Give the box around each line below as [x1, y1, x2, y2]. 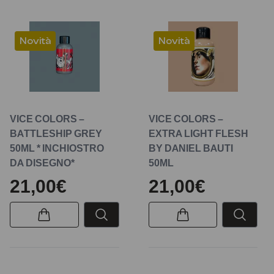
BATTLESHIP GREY [10, 127, 102, 139]
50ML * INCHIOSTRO [10, 141, 104, 154]
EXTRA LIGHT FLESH [148, 127, 248, 139]
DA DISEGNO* [10, 156, 75, 169]
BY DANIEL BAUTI [148, 141, 233, 154]
